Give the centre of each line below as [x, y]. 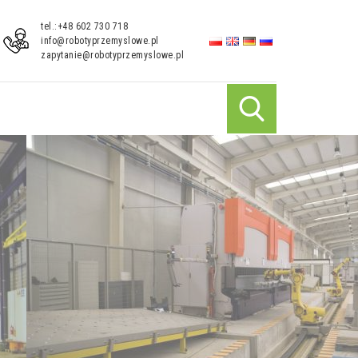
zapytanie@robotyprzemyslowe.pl [112, 55]
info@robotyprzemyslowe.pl [100, 41]
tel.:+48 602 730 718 [84, 26]
